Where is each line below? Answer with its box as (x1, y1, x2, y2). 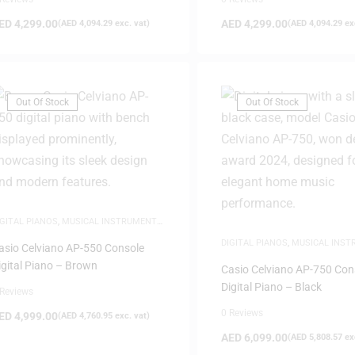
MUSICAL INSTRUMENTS (62, 216, 162, 227)
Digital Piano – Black (220, 281, 322, 293)
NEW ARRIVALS (220, 249, 283, 259)
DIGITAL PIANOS (220, 238, 288, 248)
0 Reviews (220, 307, 263, 319)
